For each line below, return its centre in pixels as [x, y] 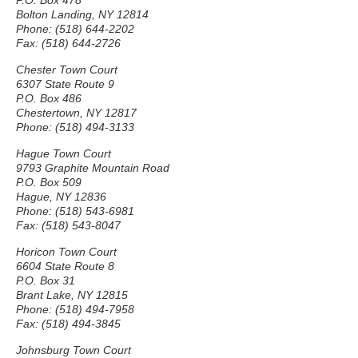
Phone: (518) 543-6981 [75, 211]
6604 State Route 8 [65, 266]
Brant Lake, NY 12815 [72, 295]
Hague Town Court [64, 153]
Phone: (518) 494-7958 [75, 309]
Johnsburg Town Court [74, 350]
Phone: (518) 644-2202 [75, 29]
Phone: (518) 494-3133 [75, 127]
